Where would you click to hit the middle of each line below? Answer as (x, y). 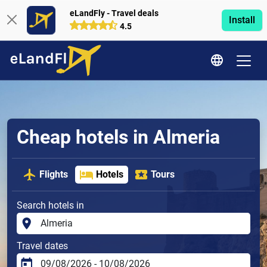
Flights (54, 175)
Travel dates (42, 246)
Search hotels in (50, 206)
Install (242, 20)
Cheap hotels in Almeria (118, 137)
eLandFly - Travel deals (114, 13)
